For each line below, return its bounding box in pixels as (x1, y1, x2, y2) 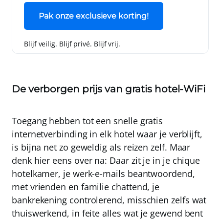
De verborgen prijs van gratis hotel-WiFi (12, 83, 205, 95)
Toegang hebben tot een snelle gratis (12, 115, 163, 127)
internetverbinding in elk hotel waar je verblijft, (12, 128, 203, 140)
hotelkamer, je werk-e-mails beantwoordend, (12, 168, 195, 179)
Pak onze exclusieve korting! (39, 11, 149, 21)
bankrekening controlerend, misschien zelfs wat (12, 194, 207, 206)
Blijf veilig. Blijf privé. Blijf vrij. (24, 39, 120, 48)
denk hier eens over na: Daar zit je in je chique (12, 154, 200, 166)
